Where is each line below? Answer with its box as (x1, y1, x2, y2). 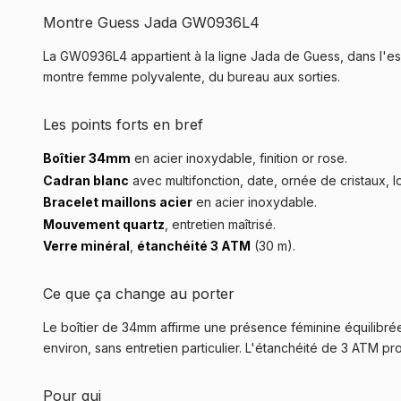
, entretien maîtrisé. (165, 216, 276, 232)
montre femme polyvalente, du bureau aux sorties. (43, 69, 340, 84)
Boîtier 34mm (43, 150, 131, 166)
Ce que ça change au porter (43, 285, 235, 303)
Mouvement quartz (43, 216, 165, 232)
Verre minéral (43, 238, 130, 254)
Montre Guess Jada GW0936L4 (43, 13, 260, 31)
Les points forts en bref (43, 115, 203, 133)
